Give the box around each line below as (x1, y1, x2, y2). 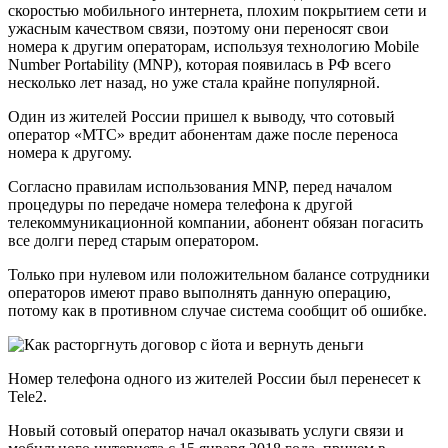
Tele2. (8, 388, 47, 406)
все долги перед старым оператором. (8, 232, 259, 250)
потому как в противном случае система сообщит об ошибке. (8, 302, 427, 320)
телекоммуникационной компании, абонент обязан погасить (8, 214, 423, 232)
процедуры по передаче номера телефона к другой (8, 196, 353, 214)
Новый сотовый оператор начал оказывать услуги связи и (8, 422, 404, 440)
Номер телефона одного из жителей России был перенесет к (8, 370, 421, 388)
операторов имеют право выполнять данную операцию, (8, 284, 391, 302)
